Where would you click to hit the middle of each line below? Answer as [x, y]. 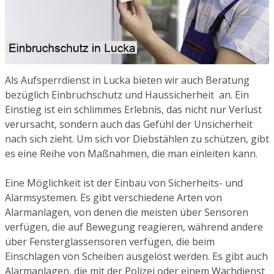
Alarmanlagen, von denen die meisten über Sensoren [127, 212]
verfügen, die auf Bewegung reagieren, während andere [134, 227]
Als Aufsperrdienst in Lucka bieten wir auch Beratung [127, 80]
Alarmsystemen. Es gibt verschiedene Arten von [113, 197]
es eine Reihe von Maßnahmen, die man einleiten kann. [131, 153]
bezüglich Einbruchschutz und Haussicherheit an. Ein [127, 94]
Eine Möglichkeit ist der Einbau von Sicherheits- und [124, 183]
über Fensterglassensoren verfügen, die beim [110, 241]
